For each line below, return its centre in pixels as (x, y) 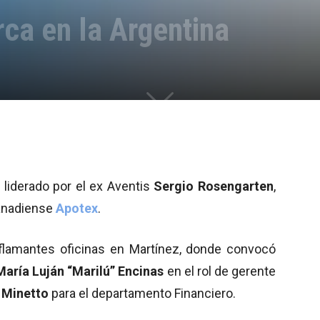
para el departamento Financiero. (142, 293)
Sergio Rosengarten (214, 186)
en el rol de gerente (220, 271)
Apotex (77, 208)
